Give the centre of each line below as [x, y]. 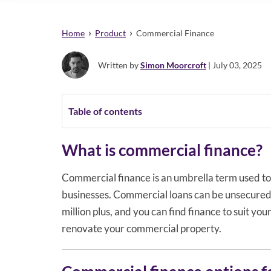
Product [110, 33]
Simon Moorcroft [173, 65]
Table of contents [105, 111]
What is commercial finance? [162, 150]
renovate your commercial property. [142, 228]
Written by [119, 65]
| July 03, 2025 [234, 65]
